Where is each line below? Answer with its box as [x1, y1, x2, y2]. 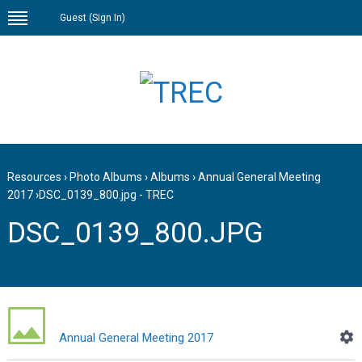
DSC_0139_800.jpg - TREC [38, 188, 174, 202]
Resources [6, 170, 61, 184]
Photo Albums [69, 170, 142, 184]
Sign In [92, 12, 123, 23]
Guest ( [60, 12, 93, 23]
